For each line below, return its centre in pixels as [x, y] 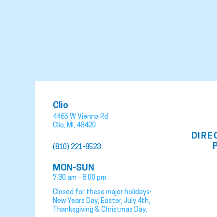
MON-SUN [73, 167]
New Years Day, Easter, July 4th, [101, 201]
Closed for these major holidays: [102, 192]
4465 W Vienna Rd [80, 116]
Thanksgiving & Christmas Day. [100, 209]
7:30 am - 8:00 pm [79, 178]
